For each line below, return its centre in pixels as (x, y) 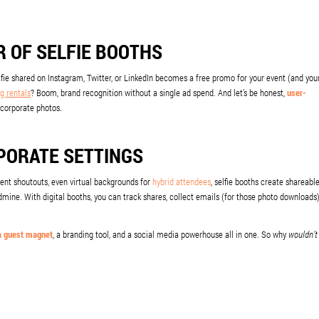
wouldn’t (303, 235)
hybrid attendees (182, 182)
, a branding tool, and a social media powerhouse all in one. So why (171, 235)
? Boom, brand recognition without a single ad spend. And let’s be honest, (159, 93)
